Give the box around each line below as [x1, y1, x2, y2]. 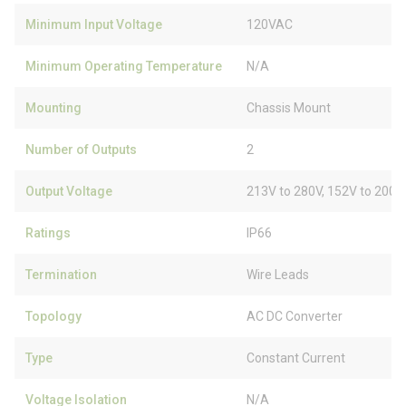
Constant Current [246, 351, 345, 365]
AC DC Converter [246, 309, 343, 324]
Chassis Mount [246, 101, 331, 115]
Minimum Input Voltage [25, 17, 162, 32]
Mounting [25, 101, 82, 115]
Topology [25, 309, 82, 324]
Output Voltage [25, 184, 112, 198]
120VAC [246, 17, 293, 32]
